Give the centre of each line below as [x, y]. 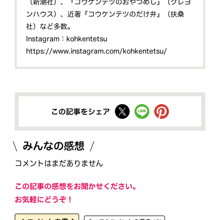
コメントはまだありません [59, 164]
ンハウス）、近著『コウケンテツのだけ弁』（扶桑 [105, 14]
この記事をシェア [81, 111]
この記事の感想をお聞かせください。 [78, 186]
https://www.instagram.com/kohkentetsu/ [97, 51]
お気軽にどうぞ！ [44, 199]
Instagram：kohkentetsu [67, 39]
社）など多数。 [50, 26]
